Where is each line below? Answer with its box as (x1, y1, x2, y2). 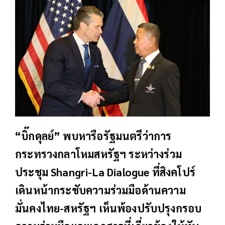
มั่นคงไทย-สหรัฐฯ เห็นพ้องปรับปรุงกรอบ (15, 201, 202, 215)
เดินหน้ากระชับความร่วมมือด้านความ (15, 183, 186, 197)
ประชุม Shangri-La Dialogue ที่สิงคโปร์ (15, 165, 195, 179)
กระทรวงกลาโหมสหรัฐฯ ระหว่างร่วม (15, 147, 182, 161)
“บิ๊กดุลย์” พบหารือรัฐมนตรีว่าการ (15, 129, 172, 143)
